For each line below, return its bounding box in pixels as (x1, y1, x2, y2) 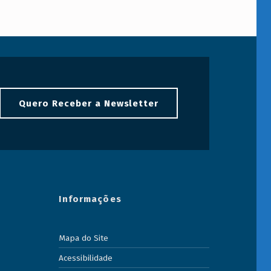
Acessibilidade (59, 252, 113, 263)
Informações (59, 193, 122, 204)
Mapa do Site (59, 233, 109, 244)
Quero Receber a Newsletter (19, 97, 159, 109)
